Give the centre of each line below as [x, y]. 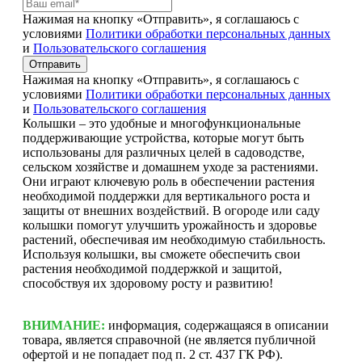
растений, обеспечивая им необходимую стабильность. [174, 239]
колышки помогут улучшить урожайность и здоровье [170, 225]
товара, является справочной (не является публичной [169, 339]
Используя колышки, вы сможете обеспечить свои [162, 254]
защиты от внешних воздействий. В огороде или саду [171, 210]
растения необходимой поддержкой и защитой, [152, 268]
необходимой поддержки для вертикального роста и [166, 196]
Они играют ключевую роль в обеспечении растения [168, 181]
